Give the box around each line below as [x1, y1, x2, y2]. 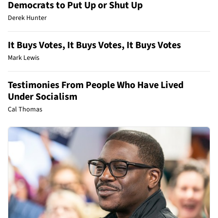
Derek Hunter [8, 13, 47, 23]
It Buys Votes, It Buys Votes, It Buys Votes [8, 38, 181, 52]
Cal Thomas [8, 104, 42, 114]
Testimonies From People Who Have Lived [8, 78, 183, 92]
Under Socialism [8, 90, 77, 104]
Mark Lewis [8, 53, 39, 63]
